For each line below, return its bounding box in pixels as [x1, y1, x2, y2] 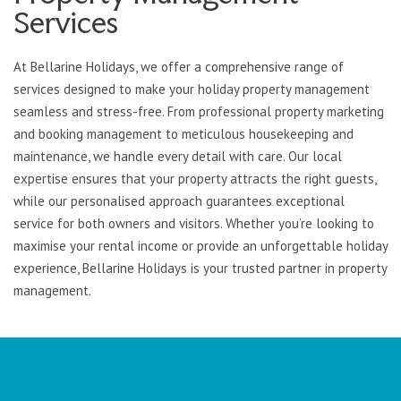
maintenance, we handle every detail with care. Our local [13, 148, 342, 166]
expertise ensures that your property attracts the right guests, [13, 170, 376, 188]
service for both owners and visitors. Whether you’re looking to [13, 215, 374, 233]
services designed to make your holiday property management [13, 81, 370, 98]
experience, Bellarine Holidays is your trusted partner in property [13, 260, 387, 277]
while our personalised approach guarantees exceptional [13, 192, 345, 210]
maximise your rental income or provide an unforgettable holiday [13, 237, 388, 255]
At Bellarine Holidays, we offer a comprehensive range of [13, 58, 344, 76]
